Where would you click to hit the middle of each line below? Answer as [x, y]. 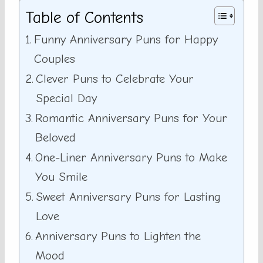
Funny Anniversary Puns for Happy [126, 40]
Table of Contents [84, 18]
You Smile [62, 177]
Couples [55, 59]
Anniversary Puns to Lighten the [118, 236]
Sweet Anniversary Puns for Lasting [129, 197]
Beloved [56, 138]
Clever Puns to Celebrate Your [115, 79]
